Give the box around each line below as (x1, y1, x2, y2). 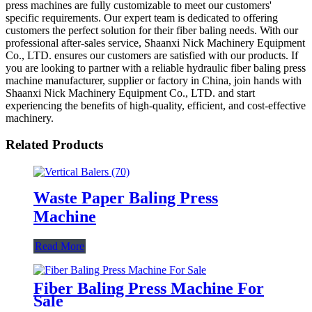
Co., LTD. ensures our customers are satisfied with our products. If (6, 49, 298, 61)
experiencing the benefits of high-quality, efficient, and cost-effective (6, 99, 306, 111)
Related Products (6, 137, 103, 153)
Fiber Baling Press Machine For (33, 279, 264, 297)
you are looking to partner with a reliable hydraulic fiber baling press (6, 61, 306, 74)
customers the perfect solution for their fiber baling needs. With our (6, 24, 298, 36)
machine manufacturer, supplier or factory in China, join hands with (6, 74, 302, 86)
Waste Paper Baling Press (33, 188, 218, 207)
